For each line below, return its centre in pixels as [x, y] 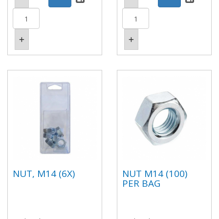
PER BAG [141, 183]
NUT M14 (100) [155, 173]
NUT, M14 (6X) [44, 173]
